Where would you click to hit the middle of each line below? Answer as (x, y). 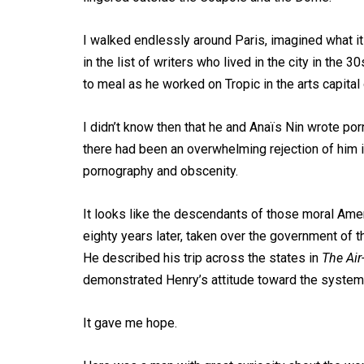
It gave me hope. (130, 323)
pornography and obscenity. (160, 171)
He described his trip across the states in (202, 258)
